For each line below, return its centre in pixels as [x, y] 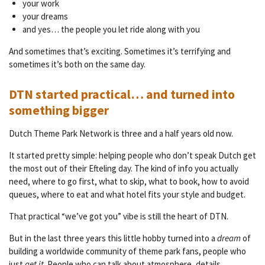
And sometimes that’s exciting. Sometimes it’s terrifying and [120, 51]
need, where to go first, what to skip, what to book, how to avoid [129, 182]
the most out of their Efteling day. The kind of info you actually [124, 169]
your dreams [45, 16]
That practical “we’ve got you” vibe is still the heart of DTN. [119, 216]
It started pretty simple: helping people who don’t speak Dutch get [132, 156]
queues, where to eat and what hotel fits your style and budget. [127, 195]
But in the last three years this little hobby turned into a [113, 238]
